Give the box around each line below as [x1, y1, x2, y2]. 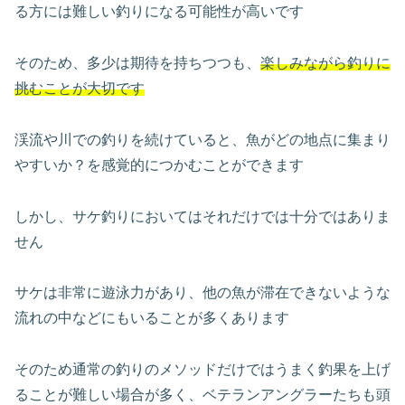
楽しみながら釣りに [260, 54, 391, 71]
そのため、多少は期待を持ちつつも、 [14, 54, 260, 71]
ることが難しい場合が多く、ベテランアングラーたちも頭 [14, 387, 391, 403]
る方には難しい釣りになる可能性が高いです [14, 4, 304, 20]
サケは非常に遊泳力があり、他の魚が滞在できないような [14, 285, 391, 301]
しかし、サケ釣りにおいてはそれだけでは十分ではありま [14, 208, 391, 224]
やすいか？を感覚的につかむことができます [14, 156, 304, 173]
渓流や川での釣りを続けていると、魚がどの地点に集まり [14, 131, 391, 147]
